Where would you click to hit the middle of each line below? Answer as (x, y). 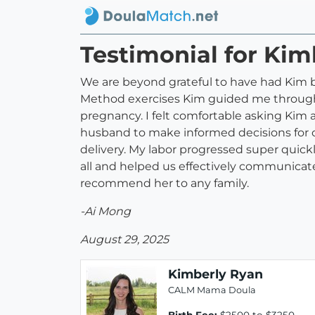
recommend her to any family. (165, 184)
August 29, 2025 (124, 240)
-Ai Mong (105, 212)
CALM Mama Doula (212, 290)
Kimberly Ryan (216, 274)
